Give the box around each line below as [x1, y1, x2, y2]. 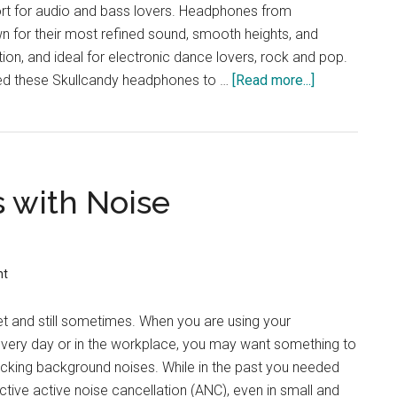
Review [315, 233, 361, 250]
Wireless [315, 141, 370, 158]
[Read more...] [232, 72, 315, 89]
